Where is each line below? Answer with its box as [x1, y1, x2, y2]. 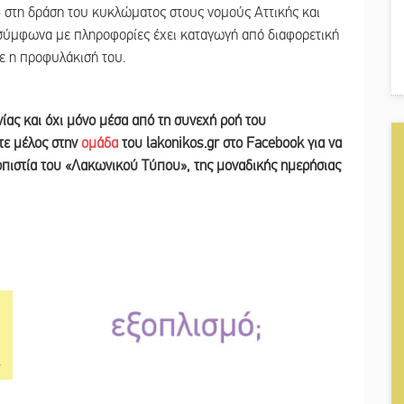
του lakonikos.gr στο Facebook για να [118, 133, 342, 152]
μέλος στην [14, 133, 81, 152]
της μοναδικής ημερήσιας [194, 156, 341, 175]
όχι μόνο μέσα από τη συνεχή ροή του [45, 111, 266, 130]
